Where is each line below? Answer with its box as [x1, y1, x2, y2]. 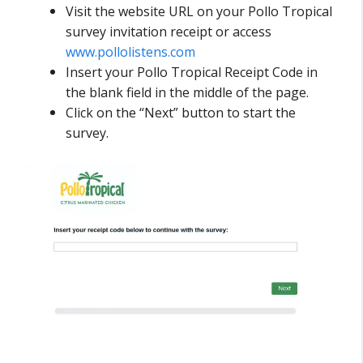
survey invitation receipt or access [66, 23, 271, 41]
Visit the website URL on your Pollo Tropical [66, 2, 332, 21]
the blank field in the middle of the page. [66, 83, 309, 102]
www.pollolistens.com [66, 43, 195, 62]
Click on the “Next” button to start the [66, 104, 296, 122]
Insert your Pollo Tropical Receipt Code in [66, 63, 318, 82]
